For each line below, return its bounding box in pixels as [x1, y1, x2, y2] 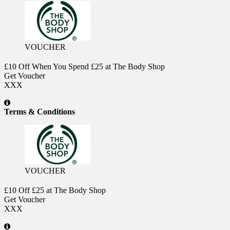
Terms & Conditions [4, 107, 75, 116]
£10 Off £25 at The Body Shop [4, 185, 106, 195]
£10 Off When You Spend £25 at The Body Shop [4, 62, 165, 71]
